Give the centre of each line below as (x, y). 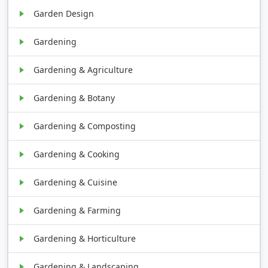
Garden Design (64, 13)
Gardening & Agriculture (83, 69)
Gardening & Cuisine (76, 182)
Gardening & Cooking (77, 154)
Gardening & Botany (74, 98)
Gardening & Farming (77, 210)
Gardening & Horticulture (85, 238)
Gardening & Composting (85, 126)
